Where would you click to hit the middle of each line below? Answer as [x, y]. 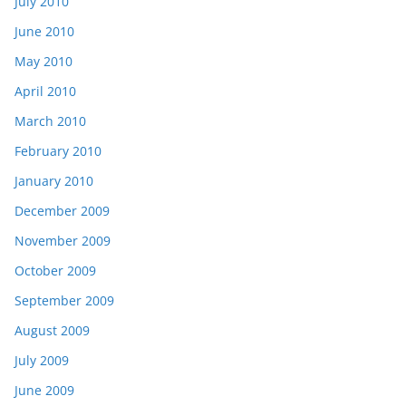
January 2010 [54, 181]
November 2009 [63, 241]
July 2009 [42, 361]
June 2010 [44, 32]
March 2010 [50, 121]
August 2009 [52, 331]
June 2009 [44, 391]
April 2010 [45, 92]
